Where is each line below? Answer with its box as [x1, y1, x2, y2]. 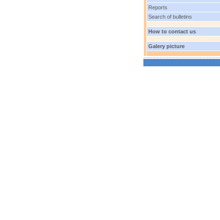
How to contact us [147, 28, 196, 34]
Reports [147, 4, 167, 10]
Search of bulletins [147, 14, 192, 20]
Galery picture [147, 43, 185, 49]
